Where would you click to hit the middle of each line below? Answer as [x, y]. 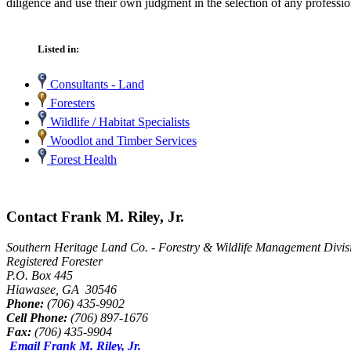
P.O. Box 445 [40, 275]
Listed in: [58, 49]
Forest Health [82, 160]
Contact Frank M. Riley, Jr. [95, 216]
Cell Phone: [37, 317]
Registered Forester [54, 261]
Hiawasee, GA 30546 [62, 289]
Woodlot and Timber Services [122, 141]
